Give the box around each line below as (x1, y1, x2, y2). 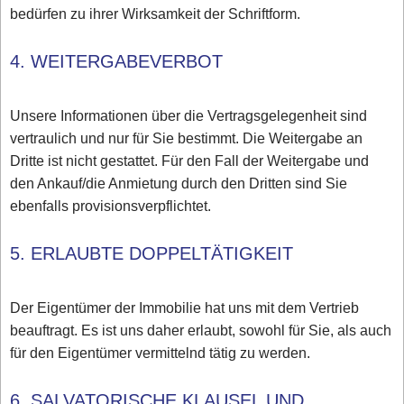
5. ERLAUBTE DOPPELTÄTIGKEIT (10, 241, 294, 267)
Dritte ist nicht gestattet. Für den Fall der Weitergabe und (10, 151, 370, 172)
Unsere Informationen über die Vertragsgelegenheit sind (10, 106, 368, 127)
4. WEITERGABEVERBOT (10, 49, 224, 75)
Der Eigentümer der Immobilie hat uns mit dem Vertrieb (10, 298, 360, 319)
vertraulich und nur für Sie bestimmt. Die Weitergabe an (10, 128, 363, 150)
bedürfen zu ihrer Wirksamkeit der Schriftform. (10, 4, 301, 25)
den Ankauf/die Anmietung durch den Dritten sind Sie (10, 173, 348, 195)
